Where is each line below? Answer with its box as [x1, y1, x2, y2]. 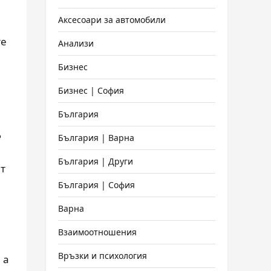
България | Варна [58, 132, 134, 143]
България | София [58, 179, 135, 191]
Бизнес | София [58, 85, 124, 96]
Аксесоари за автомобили [58, 14, 166, 25]
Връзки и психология [58, 250, 147, 261]
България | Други [58, 155, 133, 167]
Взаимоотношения [58, 226, 137, 238]
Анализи [58, 38, 94, 49]
